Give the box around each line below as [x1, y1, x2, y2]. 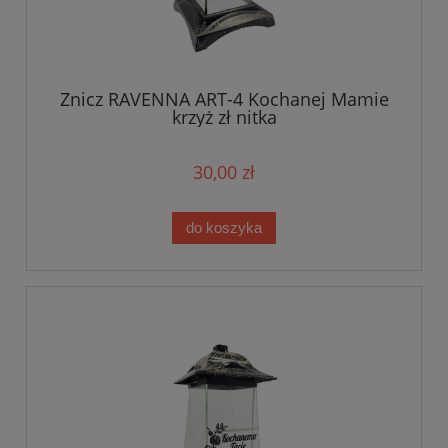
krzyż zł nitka [171, 105, 277, 130]
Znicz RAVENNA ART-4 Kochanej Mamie [59, 87, 389, 112]
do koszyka [186, 219, 262, 237]
